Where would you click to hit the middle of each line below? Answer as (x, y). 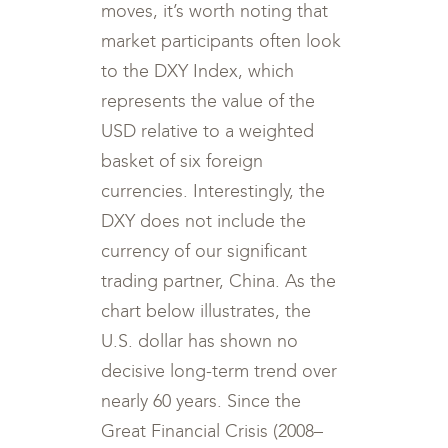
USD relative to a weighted (208, 131)
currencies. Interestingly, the (213, 191)
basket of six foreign (182, 161)
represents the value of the (208, 101)
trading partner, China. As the (219, 281)
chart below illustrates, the (206, 311)
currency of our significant (204, 251)
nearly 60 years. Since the (201, 401)
